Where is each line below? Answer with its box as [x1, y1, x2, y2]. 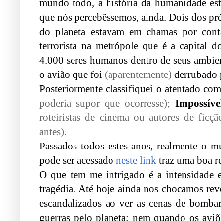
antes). [39, 125, 67, 138]
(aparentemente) [105, 68, 172, 80]
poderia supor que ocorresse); [39, 97, 170, 109]
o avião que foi [39, 68, 105, 80]
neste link [116, 154, 156, 166]
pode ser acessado [39, 154, 116, 166]
